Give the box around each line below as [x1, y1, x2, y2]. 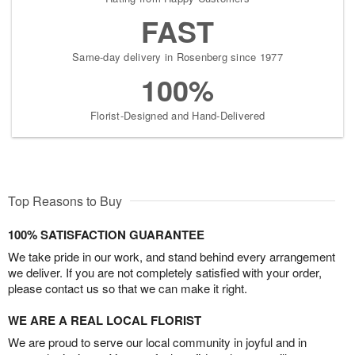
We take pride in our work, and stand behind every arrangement [8, 248, 335, 265]
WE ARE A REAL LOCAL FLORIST [8, 311, 201, 329]
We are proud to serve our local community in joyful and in [8, 334, 307, 350]
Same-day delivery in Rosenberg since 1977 [72, 49, 283, 64]
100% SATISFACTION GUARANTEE [8, 226, 204, 243]
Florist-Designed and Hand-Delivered [90, 108, 265, 123]
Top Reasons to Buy [8, 192, 122, 210]
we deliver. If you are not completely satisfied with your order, [8, 264, 322, 281]
